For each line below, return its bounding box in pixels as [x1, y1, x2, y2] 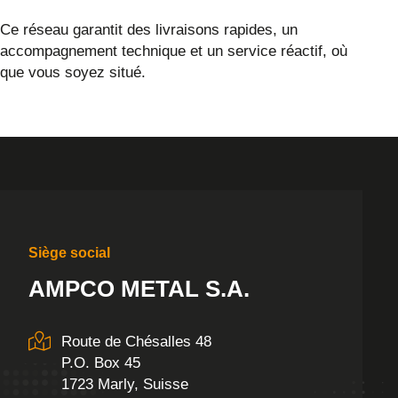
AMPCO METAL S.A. [28, 275, 250, 302]
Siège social [28, 244, 110, 260]
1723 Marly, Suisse [61, 375, 188, 393]
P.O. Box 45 [61, 354, 140, 371]
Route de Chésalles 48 [61, 332, 211, 350]
